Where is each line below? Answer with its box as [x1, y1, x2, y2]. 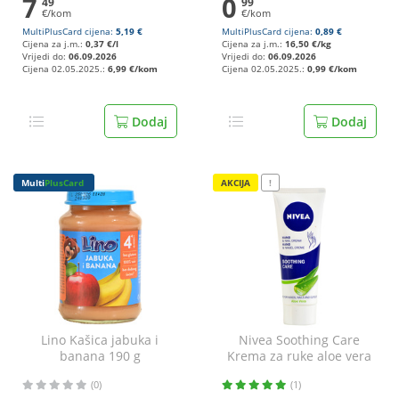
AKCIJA [221, 176, 250, 189]
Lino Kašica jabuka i [41, 331, 159, 348]
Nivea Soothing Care [239, 331, 360, 348]
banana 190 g [59, 347, 141, 364]
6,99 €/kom [108, 63, 158, 75]
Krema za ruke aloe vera [227, 347, 371, 364]
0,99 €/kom [307, 63, 357, 75]
